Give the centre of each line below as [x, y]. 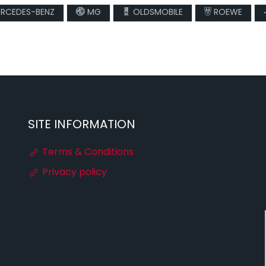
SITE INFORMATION [82, 125]
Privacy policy [74, 173]
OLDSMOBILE [157, 13]
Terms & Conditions [87, 153]
